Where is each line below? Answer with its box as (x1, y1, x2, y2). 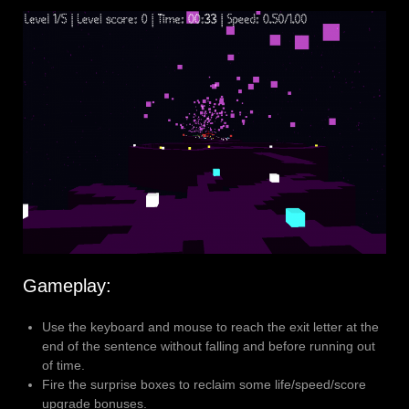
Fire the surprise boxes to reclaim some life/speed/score (42, 376, 366, 392)
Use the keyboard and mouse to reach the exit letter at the (42, 319, 379, 334)
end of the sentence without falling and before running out (42, 338, 375, 353)
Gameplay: (23, 275, 111, 296)
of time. (42, 357, 85, 372)
